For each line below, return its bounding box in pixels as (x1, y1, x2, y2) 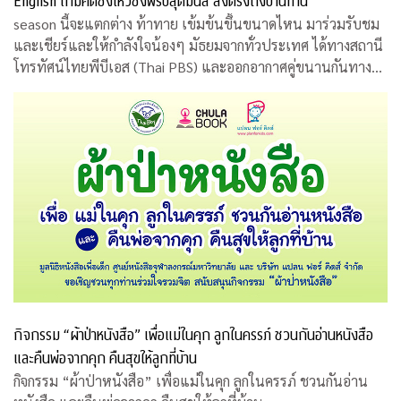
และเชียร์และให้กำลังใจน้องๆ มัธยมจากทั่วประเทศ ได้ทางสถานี (13, 35, 383, 55)
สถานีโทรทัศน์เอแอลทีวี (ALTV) (13, 78, 200, 98)
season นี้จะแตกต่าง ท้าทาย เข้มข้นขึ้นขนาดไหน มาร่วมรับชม (13, 13, 306, 33)
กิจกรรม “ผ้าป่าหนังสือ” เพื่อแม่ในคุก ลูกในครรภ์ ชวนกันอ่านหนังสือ (13, 323, 373, 346)
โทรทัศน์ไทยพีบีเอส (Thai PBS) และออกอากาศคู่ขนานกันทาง (13, 56, 201, 76)
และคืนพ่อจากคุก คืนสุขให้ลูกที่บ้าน (13, 346, 197, 370)
